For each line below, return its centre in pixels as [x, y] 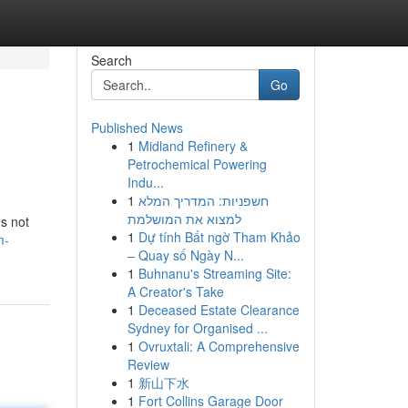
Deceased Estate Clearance [219, 310]
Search [111, 60]
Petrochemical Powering [197, 164]
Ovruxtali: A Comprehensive [219, 346]
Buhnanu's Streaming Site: [214, 273]
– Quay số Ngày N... [185, 255]
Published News [137, 127]
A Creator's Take [175, 291]
